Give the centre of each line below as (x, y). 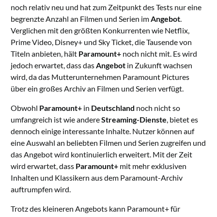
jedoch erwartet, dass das (54, 65)
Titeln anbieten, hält (45, 54)
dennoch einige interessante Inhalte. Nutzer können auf (103, 131)
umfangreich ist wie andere (56, 120)
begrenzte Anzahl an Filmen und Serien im (81, 19)
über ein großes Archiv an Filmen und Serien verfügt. (97, 89)
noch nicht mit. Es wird (159, 54)
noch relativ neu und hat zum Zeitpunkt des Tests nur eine (106, 7)
